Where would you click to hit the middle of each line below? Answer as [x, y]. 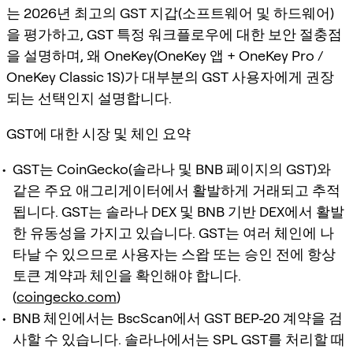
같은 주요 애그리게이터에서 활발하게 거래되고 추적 [176, 190]
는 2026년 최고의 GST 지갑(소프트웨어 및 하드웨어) [170, 13]
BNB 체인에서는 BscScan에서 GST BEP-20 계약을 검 [178, 318]
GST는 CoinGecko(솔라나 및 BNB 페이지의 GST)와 [172, 169]
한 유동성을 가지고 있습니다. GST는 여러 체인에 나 [173, 232]
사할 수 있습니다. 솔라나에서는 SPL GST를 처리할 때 [179, 339]
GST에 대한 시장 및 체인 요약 [98, 133]
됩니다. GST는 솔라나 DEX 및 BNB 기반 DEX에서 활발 [178, 211]
